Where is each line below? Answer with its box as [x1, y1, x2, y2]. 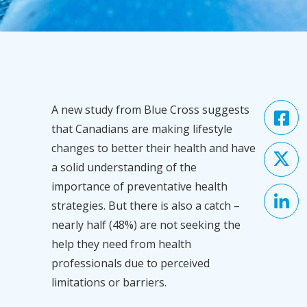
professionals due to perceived [51, 255, 210, 271]
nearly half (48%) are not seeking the [51, 217, 241, 232]
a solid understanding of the [51, 159, 197, 175]
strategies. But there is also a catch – [51, 197, 240, 213]
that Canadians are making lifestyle [51, 121, 232, 136]
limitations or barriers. [51, 274, 169, 290]
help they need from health [51, 236, 191, 251]
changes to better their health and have [51, 140, 256, 156]
